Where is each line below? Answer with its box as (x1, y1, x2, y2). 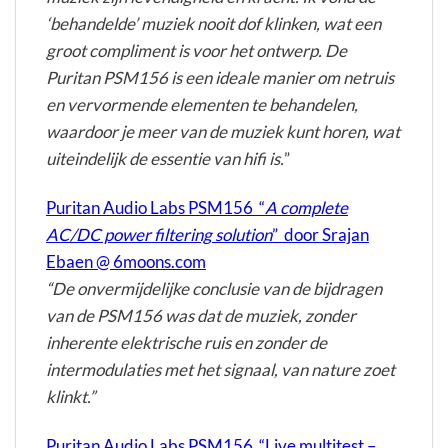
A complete (265, 197, 348, 219)
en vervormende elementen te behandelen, (46, 94, 358, 116)
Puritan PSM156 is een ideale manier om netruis (46, 67, 394, 89)
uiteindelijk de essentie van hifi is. (46, 148, 284, 170)
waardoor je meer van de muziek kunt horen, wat (46, 121, 400, 143)
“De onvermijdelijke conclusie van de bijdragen (46, 278, 382, 300)
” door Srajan (272, 224, 369, 246)
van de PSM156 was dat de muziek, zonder (46, 305, 356, 327)
